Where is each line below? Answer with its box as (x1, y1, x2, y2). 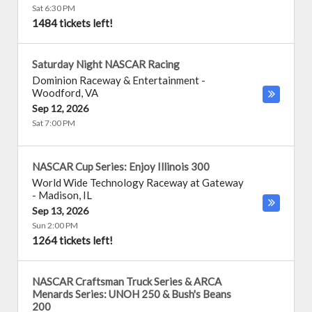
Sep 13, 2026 (32, 205, 88, 217)
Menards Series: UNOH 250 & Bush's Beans (32, 288, 231, 300)
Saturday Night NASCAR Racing (32, 58, 180, 70)
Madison (38, 189, 79, 201)
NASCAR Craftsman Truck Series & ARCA (32, 275, 221, 288)
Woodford (32, 86, 81, 99)
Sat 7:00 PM (32, 118, 75, 128)
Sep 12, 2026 (32, 102, 88, 114)
